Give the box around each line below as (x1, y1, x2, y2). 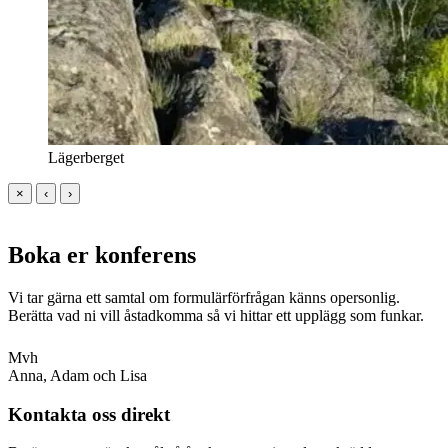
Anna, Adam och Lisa (8, 366, 147, 384)
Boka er (8, 242, 95, 269)
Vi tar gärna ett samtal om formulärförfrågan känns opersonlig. (8, 288, 400, 306)
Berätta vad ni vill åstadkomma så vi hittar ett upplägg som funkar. (8, 306, 424, 324)
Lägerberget (48, 149, 124, 167)
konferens (95, 242, 196, 269)
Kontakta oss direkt (8, 403, 170, 425)
